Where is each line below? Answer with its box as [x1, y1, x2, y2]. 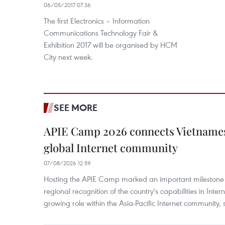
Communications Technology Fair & [44, 28, 158, 38]
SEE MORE [54, 101, 97, 114]
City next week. [44, 52, 93, 62]
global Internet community [44, 140, 178, 155]
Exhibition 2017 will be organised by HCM [44, 40, 177, 50]
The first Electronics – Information [44, 16, 150, 26]
